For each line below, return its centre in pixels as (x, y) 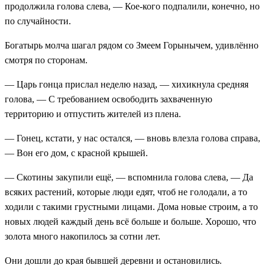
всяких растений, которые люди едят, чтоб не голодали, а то (126, 192)
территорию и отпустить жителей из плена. (93, 114)
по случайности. (38, 21)
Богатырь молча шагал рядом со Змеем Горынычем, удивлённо (132, 45)
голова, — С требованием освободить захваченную (109, 99)
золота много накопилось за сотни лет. (83, 236)
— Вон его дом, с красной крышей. (76, 153)
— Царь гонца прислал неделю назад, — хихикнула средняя (127, 84)
